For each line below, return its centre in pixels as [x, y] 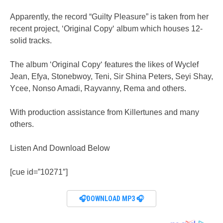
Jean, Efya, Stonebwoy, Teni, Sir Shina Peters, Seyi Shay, [111, 76]
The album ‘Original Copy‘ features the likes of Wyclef [104, 64]
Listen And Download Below [60, 148]
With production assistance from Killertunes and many [105, 112]
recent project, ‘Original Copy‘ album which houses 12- [106, 28]
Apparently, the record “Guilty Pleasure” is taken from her [109, 16]
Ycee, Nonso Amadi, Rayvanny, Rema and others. [98, 88]
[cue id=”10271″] [39, 172]
